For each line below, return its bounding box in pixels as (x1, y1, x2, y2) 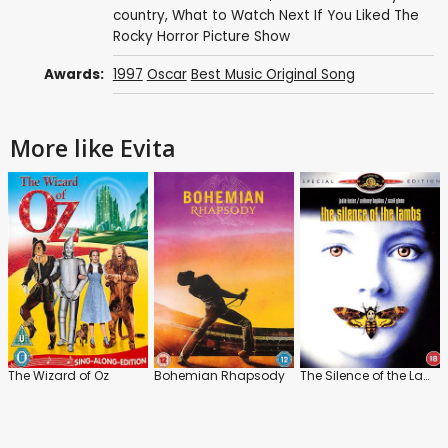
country (112, 5, 165, 25)
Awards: (44, 64, 105, 84)
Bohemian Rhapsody (154, 367, 285, 385)
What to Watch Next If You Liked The (171, 5, 419, 25)
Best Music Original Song (190, 64, 355, 84)
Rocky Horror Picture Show (112, 26, 290, 46)
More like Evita (10, 132, 176, 165)
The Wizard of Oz (8, 367, 109, 385)
